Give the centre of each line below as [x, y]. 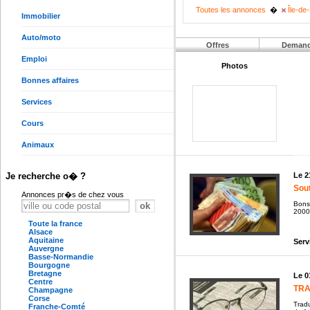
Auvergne [46, 248]
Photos [235, 65]
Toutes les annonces [231, 9]
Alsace [40, 232]
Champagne [51, 290]
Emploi [34, 59]
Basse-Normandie [61, 257]
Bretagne [45, 273]
